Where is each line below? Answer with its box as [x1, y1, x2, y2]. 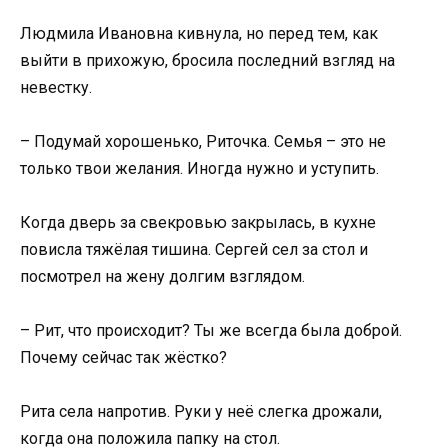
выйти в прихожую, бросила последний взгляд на [20, 50, 395, 70]
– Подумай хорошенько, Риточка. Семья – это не [20, 131, 386, 151]
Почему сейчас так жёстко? [20, 348, 227, 368]
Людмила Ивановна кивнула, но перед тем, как [20, 23, 378, 43]
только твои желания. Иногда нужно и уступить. [20, 158, 379, 178]
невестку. [20, 77, 92, 97]
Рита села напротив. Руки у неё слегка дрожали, [20, 402, 382, 422]
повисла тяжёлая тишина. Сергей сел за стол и [20, 239, 368, 259]
